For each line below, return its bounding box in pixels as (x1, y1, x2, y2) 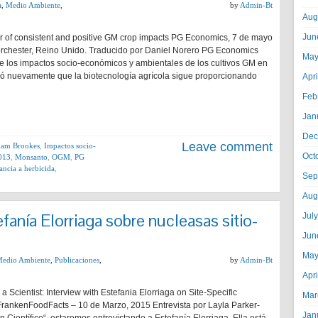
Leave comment (182, 140, 273, 154)
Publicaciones (55, 256, 99, 264)
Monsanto (15, 153, 48, 161)
